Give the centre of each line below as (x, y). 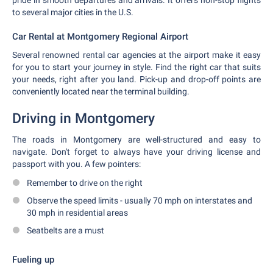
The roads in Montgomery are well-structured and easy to (136, 140)
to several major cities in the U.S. (73, 12)
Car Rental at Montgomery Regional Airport (100, 37)
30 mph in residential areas (77, 213)
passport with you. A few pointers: (76, 164)
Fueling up (33, 260)
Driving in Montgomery (83, 119)
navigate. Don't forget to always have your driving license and (136, 152)
